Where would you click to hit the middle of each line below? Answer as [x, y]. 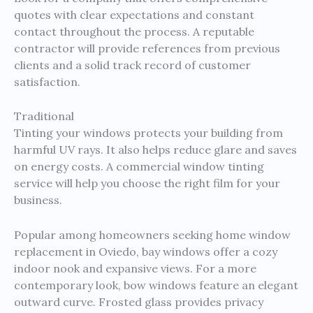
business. [38, 200]
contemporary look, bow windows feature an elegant [156, 285]
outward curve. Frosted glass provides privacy [139, 301]
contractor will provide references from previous [147, 48]
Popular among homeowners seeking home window [152, 234]
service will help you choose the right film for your [147, 183]
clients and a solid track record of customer [132, 65]
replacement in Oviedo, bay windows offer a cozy [146, 251]
